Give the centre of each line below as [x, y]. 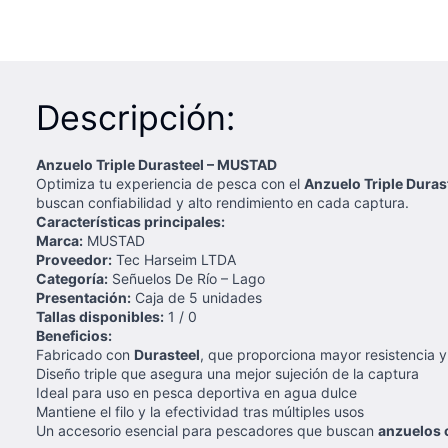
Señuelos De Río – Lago [186, 278]
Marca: [59, 240]
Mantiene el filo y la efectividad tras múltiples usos [200, 411]
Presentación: [83, 297]
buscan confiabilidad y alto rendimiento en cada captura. [222, 202]
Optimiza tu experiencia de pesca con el [170, 183]
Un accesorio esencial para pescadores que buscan [207, 430]
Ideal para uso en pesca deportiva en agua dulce [196, 392]
